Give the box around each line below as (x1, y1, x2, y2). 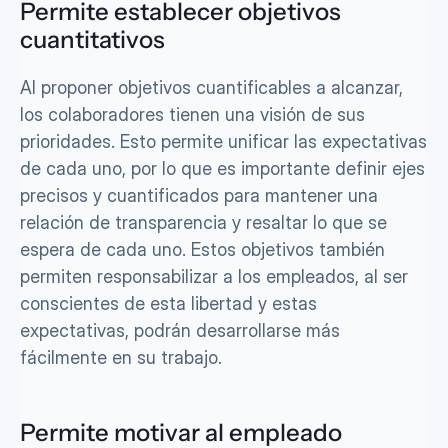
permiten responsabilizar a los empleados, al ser (20, 266, 408, 287)
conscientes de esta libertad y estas (20, 293, 317, 314)
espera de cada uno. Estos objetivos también (20, 239, 385, 260)
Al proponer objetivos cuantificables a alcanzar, (20, 77, 403, 98)
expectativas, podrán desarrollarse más (20, 320, 340, 341)
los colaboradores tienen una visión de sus (20, 104, 365, 125)
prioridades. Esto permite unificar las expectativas (20, 131, 427, 152)
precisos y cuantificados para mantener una (20, 185, 378, 206)
